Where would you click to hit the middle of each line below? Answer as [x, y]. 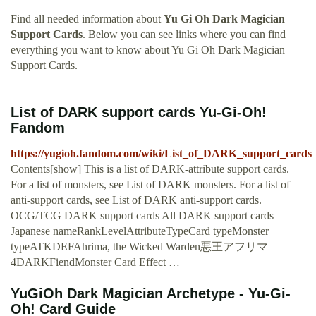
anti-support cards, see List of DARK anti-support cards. [136, 200]
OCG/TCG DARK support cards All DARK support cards [142, 216]
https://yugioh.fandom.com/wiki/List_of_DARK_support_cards [161, 154]
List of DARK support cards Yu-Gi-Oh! [139, 113]
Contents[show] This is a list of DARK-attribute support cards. [150, 169]
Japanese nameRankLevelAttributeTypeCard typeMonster [140, 231]
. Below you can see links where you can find [184, 35]
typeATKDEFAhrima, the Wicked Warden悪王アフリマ [139, 247]
